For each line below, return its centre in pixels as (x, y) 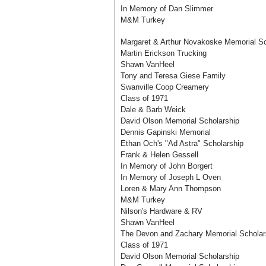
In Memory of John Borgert (167, 166)
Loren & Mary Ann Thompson (171, 189)
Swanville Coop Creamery (165, 87)
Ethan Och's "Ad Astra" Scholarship (182, 143)
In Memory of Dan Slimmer (167, 9)
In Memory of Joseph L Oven (171, 177)
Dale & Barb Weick (153, 110)
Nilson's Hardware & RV (161, 211)
